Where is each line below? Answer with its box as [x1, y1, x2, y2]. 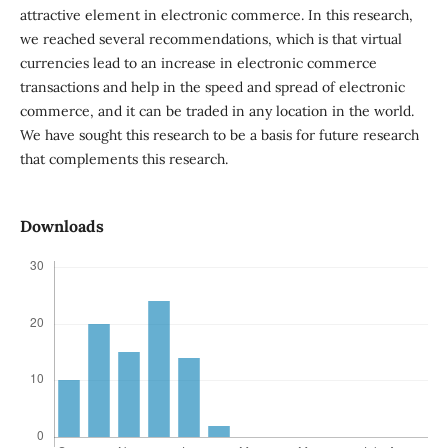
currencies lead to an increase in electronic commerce [19, 54, 377, 73]
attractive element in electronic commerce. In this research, [19, 6, 413, 25]
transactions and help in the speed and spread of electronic [19, 78, 405, 97]
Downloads [19, 216, 104, 237]
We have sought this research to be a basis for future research [19, 126, 419, 145]
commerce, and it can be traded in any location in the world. [19, 102, 414, 121]
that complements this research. [19, 150, 228, 169]
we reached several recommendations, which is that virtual [19, 30, 402, 49]
